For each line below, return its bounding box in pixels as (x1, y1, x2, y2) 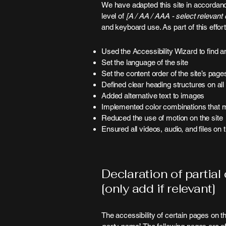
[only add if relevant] (101, 181, 215, 196)
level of (101, 11, 124, 20)
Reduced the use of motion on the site (101, 113, 223, 122)
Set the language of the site (101, 58, 190, 67)
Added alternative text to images (101, 91, 205, 100)
